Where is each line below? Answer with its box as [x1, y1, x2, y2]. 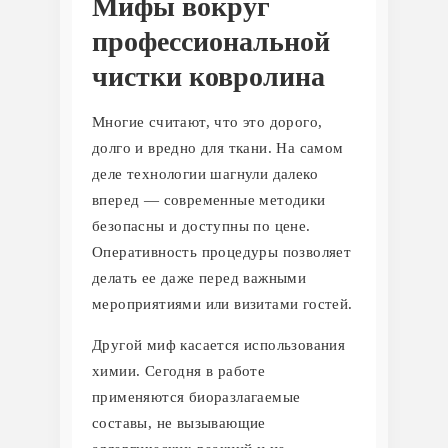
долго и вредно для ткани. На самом [92, 140, 344, 157]
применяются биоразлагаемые [92, 389, 301, 406]
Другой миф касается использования [92, 337, 346, 354]
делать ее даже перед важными [92, 270, 307, 287]
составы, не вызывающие [92, 415, 266, 432]
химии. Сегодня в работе [92, 363, 266, 380]
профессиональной [92, 26, 330, 58]
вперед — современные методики [92, 192, 326, 209]
